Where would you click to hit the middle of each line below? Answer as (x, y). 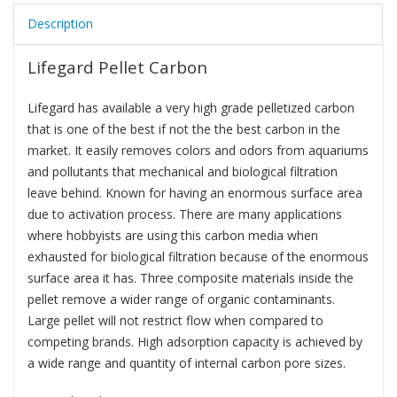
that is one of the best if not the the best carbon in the (184, 129)
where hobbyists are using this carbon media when (173, 236)
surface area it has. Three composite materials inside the (191, 278)
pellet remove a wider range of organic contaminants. (181, 300)
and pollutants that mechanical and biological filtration (183, 172)
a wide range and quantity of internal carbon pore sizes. (187, 363)
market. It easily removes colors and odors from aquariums (198, 151)
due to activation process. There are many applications (185, 214)
